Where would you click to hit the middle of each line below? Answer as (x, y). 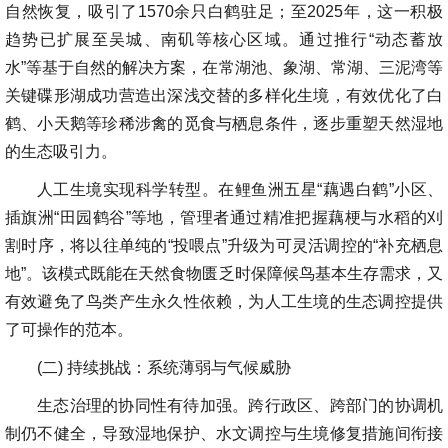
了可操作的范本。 (69, 330)
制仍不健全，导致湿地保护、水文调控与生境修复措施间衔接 (224, 434)
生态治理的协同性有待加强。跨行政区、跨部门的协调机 (240, 406)
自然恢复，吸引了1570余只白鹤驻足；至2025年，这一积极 (224, 12)
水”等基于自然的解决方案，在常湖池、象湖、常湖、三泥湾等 (224, 68)
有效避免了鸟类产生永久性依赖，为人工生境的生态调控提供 (224, 302)
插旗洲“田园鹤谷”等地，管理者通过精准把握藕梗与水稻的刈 (224, 218)
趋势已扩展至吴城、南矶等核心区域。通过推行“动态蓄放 (224, 40)
